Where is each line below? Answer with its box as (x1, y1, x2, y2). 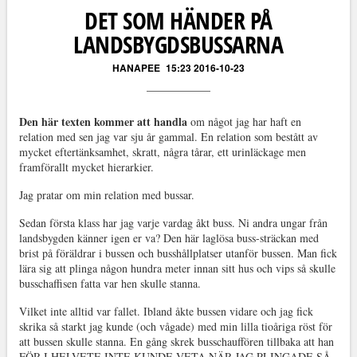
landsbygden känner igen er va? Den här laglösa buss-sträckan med (18, 230, 319, 245)
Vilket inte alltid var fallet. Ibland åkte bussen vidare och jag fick (18, 304, 313, 319)
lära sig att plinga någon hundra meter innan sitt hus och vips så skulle (18, 261, 335, 276)
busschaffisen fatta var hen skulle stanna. (18, 276, 201, 291)
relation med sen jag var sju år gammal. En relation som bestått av (18, 129, 318, 144)
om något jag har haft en (186, 114, 301, 129)
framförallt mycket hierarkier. (18, 159, 154, 175)
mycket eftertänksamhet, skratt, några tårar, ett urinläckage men (18, 144, 306, 159)
